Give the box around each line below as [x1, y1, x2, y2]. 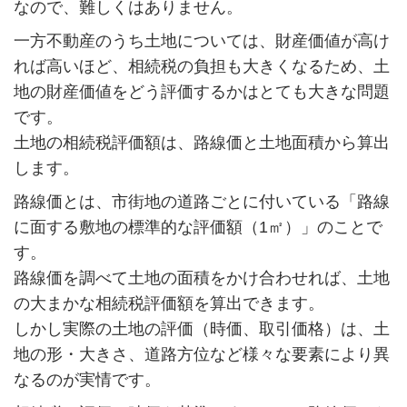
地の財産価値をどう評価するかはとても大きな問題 [13, 83, 390, 102]
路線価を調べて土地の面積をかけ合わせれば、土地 [13, 268, 390, 287]
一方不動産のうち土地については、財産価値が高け [13, 32, 390, 51]
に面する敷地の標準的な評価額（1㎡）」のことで [13, 217, 382, 236]
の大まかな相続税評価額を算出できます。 [13, 293, 324, 313]
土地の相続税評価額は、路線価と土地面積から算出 [13, 134, 390, 153]
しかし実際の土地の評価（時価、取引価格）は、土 [13, 319, 390, 338]
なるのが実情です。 [13, 370, 161, 389]
